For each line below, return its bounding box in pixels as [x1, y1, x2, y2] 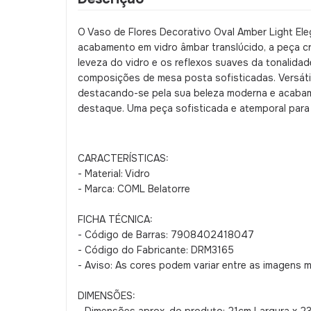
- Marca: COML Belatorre [78, 183, 190, 195]
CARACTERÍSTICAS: [78, 152, 169, 165]
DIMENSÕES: [78, 289, 135, 302]
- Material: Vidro [78, 167, 150, 180]
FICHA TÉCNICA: [78, 213, 153, 226]
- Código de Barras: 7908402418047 [78, 228, 254, 241]
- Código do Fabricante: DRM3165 [78, 244, 234, 256]
